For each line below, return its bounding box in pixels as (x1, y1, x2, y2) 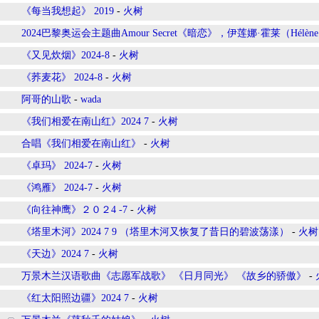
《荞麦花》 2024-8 (21, 72, 103, 83)
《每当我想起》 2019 (21, 6, 114, 16)
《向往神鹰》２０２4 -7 (21, 204, 127, 215)
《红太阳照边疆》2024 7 (21, 293, 129, 303)
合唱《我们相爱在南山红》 (21, 138, 141, 149)
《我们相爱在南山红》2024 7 (21, 116, 149, 127)
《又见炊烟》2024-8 (21, 50, 110, 61)
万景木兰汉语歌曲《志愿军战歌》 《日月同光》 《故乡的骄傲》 (21, 271, 306, 281)
